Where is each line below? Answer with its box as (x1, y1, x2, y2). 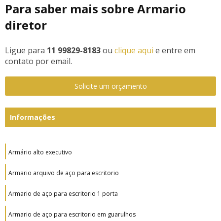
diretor (5, 16, 47, 33)
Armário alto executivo (8, 147, 72, 156)
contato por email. (5, 55, 72, 67)
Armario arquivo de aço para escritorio (8, 168, 119, 177)
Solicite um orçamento (74, 81, 147, 91)
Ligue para (5, 44, 47, 56)
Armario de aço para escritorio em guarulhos (8, 210, 136, 219)
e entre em (153, 44, 195, 56)
